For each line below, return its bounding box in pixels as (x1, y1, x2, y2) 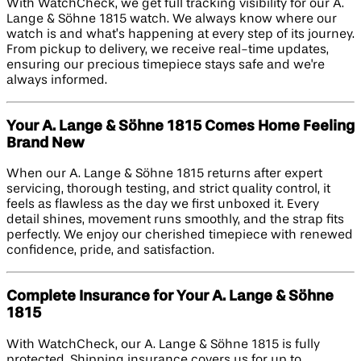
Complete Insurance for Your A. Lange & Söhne (6, 288, 334, 304)
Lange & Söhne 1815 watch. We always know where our (6, 12, 337, 26)
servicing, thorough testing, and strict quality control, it (6, 183, 330, 197)
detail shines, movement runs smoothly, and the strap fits (6, 214, 344, 227)
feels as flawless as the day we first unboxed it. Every (6, 198, 319, 212)
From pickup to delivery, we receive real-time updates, (6, 43, 329, 56)
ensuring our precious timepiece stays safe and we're (6, 58, 325, 72)
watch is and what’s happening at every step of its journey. (6, 27, 355, 41)
